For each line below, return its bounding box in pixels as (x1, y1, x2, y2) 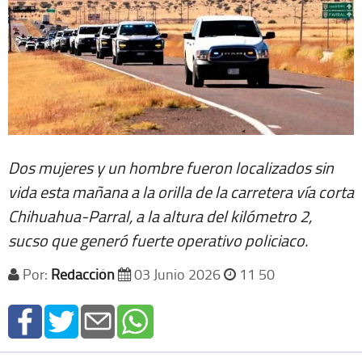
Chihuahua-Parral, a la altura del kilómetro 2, (8, 204, 312, 227)
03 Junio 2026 (131, 263, 224, 284)
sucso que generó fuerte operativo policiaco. (8, 228, 308, 251)
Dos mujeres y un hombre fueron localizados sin (8, 155, 334, 179)
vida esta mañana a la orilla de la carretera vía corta (8, 179, 354, 203)
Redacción (51, 263, 115, 284)
